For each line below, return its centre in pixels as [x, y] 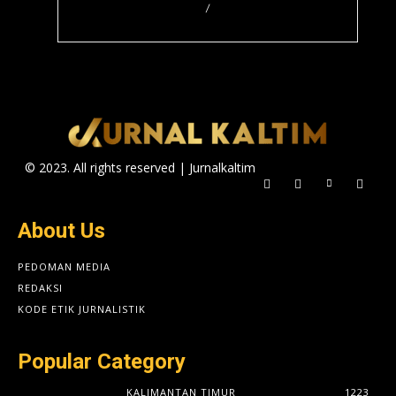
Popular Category [102, 362]
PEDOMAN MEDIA [64, 267]
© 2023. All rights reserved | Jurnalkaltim [141, 167]
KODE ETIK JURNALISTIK [82, 309]
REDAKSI [40, 288]
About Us [61, 231]
